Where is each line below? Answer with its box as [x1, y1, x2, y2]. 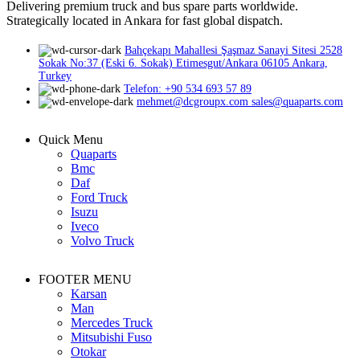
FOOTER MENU [39, 272, 132, 286]
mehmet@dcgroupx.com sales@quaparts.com [137, 95, 343, 108]
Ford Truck [71, 190, 128, 204]
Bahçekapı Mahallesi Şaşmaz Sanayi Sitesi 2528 [125, 43, 342, 56]
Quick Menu [39, 132, 103, 146]
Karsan [71, 286, 107, 301]
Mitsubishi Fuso [71, 329, 152, 344]
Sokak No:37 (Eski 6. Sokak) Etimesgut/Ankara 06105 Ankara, [39, 56, 328, 69]
